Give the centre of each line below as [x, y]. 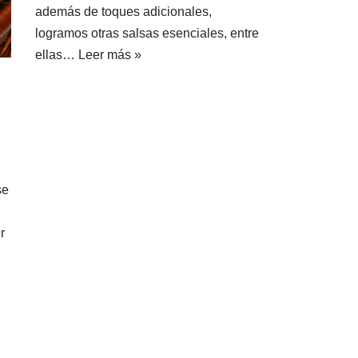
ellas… [57, 55]
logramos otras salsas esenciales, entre [147, 33]
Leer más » [110, 55]
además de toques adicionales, [123, 12]
